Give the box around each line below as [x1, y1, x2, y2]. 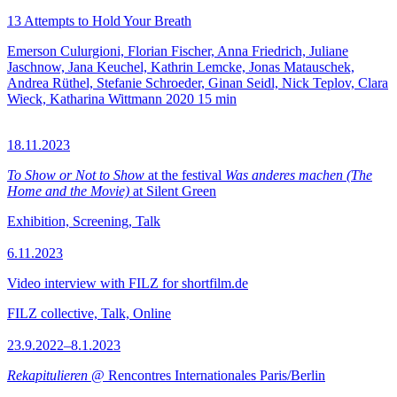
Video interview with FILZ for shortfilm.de [7, 276, 248, 291]
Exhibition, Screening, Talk [7, 214, 160, 229]
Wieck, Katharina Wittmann [7, 91, 162, 106]
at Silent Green [129, 183, 216, 198]
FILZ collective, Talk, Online [7, 306, 171, 321]
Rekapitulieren [7, 368, 88, 383]
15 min [198, 91, 237, 106]
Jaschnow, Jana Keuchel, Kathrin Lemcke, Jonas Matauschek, [7, 59, 354, 74]
